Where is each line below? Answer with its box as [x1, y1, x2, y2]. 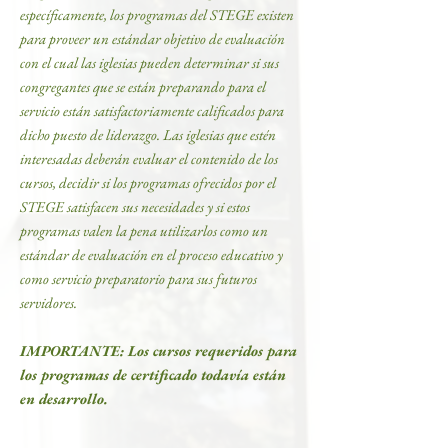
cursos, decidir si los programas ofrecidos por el [20, 173, 276, 192]
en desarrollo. [20, 389, 108, 408]
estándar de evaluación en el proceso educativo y [20, 245, 283, 264]
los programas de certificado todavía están [20, 365, 286, 384]
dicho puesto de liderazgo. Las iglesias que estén [20, 125, 276, 144]
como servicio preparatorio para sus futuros [20, 269, 257, 288]
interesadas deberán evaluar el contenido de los [20, 149, 278, 168]
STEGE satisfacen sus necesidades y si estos [20, 197, 250, 216]
